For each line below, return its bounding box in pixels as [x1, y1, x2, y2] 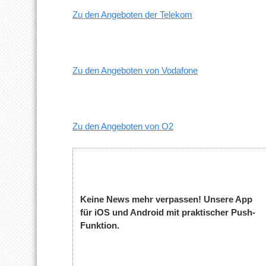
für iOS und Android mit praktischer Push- [80, 207, 256, 218]
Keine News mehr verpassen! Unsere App [80, 194, 253, 205]
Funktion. [80, 220, 120, 231]
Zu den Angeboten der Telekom [72, 9, 192, 20]
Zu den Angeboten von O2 [72, 121, 173, 131]
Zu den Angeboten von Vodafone [72, 65, 198, 75]
